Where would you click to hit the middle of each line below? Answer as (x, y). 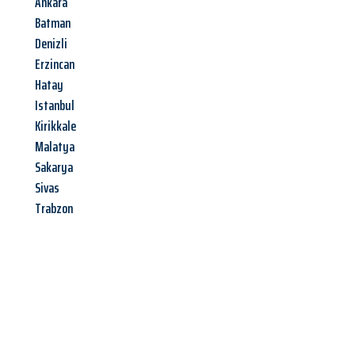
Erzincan (55, 65)
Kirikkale (55, 126)
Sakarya (54, 168)
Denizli (51, 44)
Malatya (55, 147)
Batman (53, 23)
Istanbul (55, 106)
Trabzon (54, 209)
